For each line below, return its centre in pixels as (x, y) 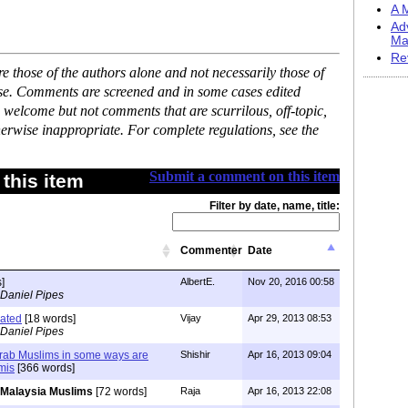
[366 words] (45, 368)
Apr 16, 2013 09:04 (290, 354)
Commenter (211, 250)
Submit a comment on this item (245, 176)
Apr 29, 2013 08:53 (290, 318)
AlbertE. (198, 281)
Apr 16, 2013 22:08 (290, 391)
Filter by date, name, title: (275, 206)
